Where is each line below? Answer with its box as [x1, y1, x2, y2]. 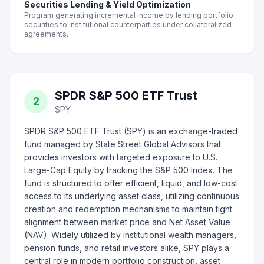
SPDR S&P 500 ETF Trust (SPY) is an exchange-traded [24, 126, 237, 136]
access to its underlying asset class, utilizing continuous [24, 191, 239, 201]
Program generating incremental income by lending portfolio [24, 11, 233, 19]
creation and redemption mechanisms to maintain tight [24, 204, 232, 214]
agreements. [24, 29, 68, 38]
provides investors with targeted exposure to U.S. [24, 152, 217, 162]
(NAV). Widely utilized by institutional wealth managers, [24, 230, 236, 240]
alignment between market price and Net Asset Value [24, 217, 230, 227]
